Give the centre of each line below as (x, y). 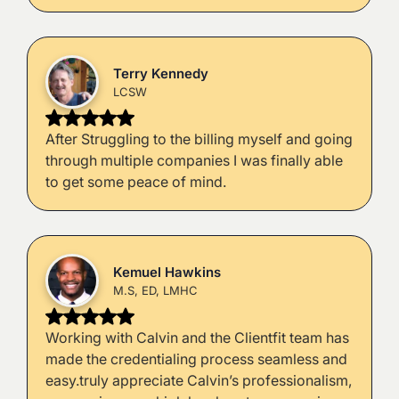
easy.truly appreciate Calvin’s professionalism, (198, 381)
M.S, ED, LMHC (155, 290)
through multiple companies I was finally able (194, 161)
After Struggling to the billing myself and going (199, 139)
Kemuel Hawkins (167, 272)
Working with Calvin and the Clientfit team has (197, 338)
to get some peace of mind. (135, 182)
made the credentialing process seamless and (196, 359)
